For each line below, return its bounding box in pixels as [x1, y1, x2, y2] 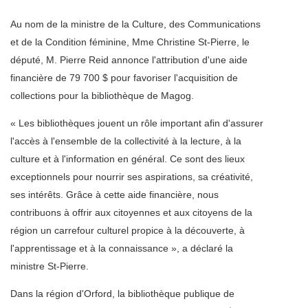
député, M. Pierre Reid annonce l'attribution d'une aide [10, 54, 247, 66]
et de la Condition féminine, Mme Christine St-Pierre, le [10, 36, 250, 48]
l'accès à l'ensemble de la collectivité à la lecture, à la [10, 135, 241, 147]
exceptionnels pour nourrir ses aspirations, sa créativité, [10, 171, 253, 183]
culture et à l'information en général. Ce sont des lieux [10, 153, 245, 165]
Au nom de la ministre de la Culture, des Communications [10, 19, 261, 30]
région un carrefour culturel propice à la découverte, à [10, 225, 245, 236]
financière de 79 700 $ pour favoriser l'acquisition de [10, 72, 238, 84]
